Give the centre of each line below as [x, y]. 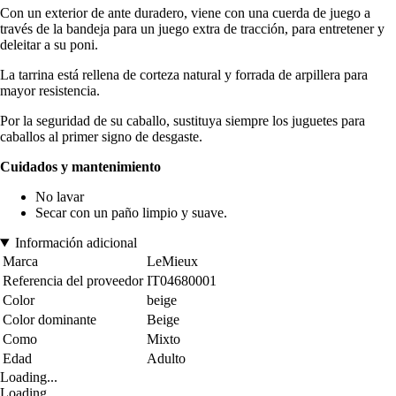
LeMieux [172, 262]
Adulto [166, 359]
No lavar [60, 197]
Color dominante [49, 320]
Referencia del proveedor [73, 281]
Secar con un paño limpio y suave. [131, 213]
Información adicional [76, 243]
